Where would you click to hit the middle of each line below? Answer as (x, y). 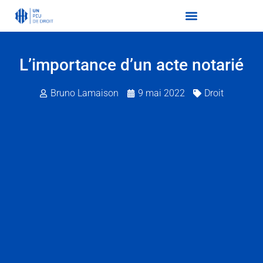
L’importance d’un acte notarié (131, 65)
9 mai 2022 (161, 93)
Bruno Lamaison (85, 93)
